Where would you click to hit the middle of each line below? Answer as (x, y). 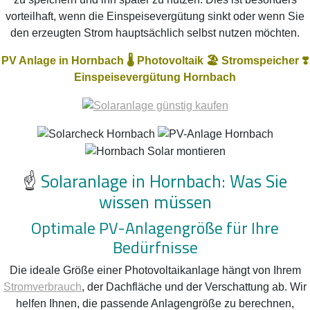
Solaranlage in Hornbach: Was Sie (164, 181)
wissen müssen (155, 201)
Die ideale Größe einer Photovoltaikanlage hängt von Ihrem (155, 270)
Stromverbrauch (43, 286)
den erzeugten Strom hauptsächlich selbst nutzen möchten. (155, 33)
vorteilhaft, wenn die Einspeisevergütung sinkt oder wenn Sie (155, 17)
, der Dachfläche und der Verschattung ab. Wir (194, 286)
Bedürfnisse (155, 247)
